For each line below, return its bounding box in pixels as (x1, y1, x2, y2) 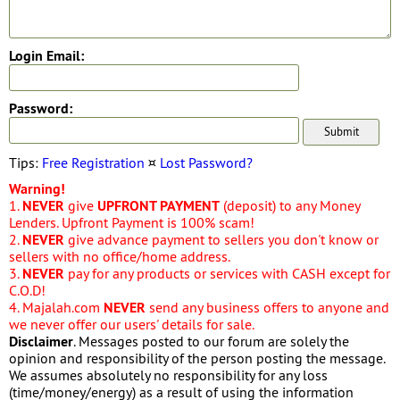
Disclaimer (9, 331, 73, 351)
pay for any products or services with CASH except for (64, 263, 390, 282)
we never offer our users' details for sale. (9, 314, 254, 333)
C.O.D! (9, 280, 46, 299)
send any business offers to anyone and (146, 297, 389, 316)
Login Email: (9, 46, 84, 65)
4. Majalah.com (9, 297, 104, 316)
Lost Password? (160, 153, 253, 171)
